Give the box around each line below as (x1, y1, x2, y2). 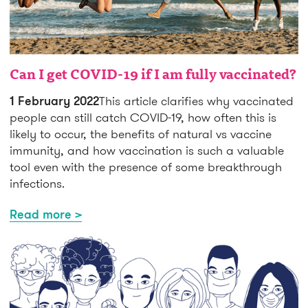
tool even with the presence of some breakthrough (10, 158, 282, 175)
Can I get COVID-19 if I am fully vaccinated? (10, 68, 296, 82)
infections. (10, 175, 65, 191)
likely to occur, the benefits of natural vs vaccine (10, 125, 272, 142)
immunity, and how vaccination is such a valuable (10, 142, 284, 158)
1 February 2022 (10, 92, 99, 108)
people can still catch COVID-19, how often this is (10, 109, 276, 125)
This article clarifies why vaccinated (99, 92, 294, 109)
